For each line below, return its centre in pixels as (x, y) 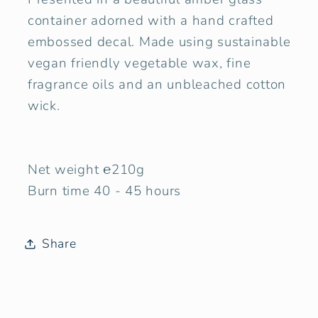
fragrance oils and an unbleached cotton (157, 85)
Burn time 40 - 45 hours (104, 191)
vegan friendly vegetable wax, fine (139, 64)
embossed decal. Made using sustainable (159, 42)
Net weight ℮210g (86, 170)
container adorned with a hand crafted (150, 21)
